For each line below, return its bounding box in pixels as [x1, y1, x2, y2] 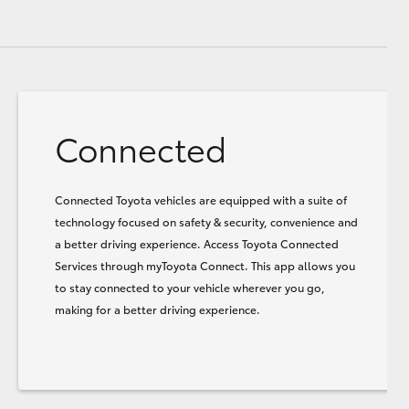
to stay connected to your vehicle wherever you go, [54, 278, 325, 295]
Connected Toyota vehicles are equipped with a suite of [54, 191, 347, 207]
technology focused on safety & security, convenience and [54, 213, 358, 229]
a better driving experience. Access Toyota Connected [54, 235, 339, 251]
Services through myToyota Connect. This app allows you [54, 257, 355, 273]
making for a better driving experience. [54, 300, 260, 317]
